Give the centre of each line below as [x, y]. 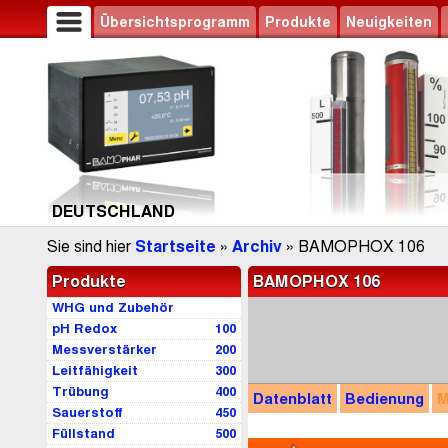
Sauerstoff [87, 413]
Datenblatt [292, 399]
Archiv [257, 247]
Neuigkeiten [389, 22]
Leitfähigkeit [95, 371]
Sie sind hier [91, 247]
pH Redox [84, 329]
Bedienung [384, 399]
